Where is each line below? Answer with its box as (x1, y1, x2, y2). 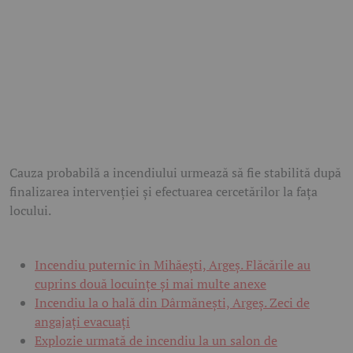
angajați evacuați (35, 312, 130, 330)
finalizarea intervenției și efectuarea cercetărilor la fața (9, 182, 318, 200)
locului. (9, 201, 51, 219)
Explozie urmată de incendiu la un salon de (35, 331, 277, 349)
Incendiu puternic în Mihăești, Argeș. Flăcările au (35, 255, 310, 273)
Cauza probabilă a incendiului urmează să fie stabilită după (9, 163, 341, 181)
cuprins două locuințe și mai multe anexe (35, 274, 266, 292)
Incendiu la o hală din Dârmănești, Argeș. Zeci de (35, 293, 310, 311)
